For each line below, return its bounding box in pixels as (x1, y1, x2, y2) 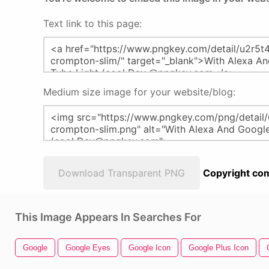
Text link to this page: (43, 17, 142, 29)
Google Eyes (65, 243, 110, 252)
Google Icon (128, 243, 171, 252)
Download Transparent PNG (58, 167, 185, 179)
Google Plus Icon (189, 243, 249, 252)
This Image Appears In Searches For (15, 211, 201, 223)
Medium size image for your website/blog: (43, 86, 235, 98)
